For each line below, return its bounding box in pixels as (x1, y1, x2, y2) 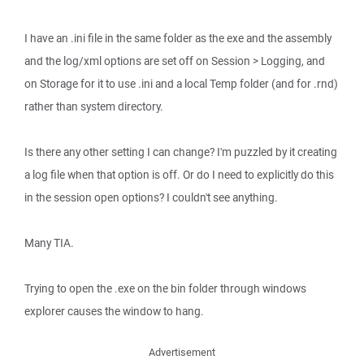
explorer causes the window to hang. (24, 304, 204, 318)
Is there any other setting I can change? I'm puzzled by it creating (24, 145, 337, 159)
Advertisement (149, 345, 215, 359)
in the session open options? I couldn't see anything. (24, 190, 278, 205)
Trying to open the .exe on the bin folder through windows (24, 281, 306, 296)
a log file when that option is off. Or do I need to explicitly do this (24, 167, 334, 182)
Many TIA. (24, 236, 74, 250)
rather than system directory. (24, 99, 163, 114)
